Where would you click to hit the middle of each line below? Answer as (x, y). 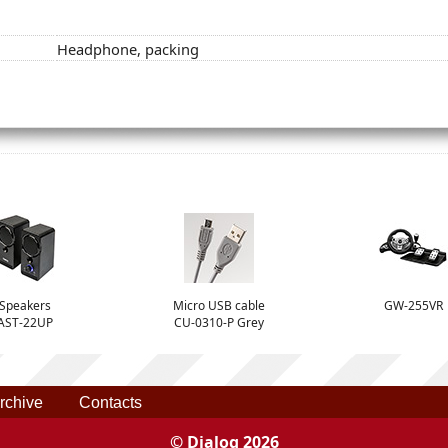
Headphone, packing (128, 48)
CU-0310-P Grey (219, 323)
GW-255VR (413, 306)
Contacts (110, 402)
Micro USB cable (219, 306)
